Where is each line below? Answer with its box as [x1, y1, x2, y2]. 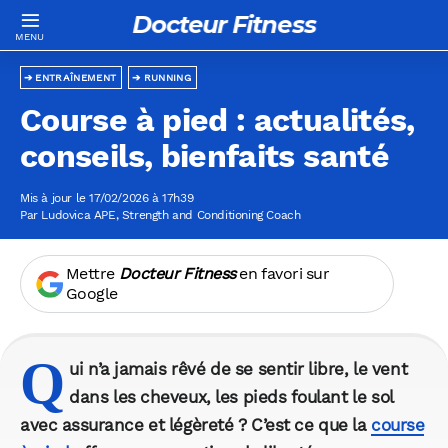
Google [65, 284, 118, 304]
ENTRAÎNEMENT [35, 72, 117, 84]
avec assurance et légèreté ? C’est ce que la [20, 415, 372, 436]
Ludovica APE [41, 208, 116, 223]
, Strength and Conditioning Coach [115, 208, 301, 223]
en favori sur [235, 264, 330, 284]
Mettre [65, 264, 119, 284]
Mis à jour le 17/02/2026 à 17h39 [20, 191, 194, 206]
